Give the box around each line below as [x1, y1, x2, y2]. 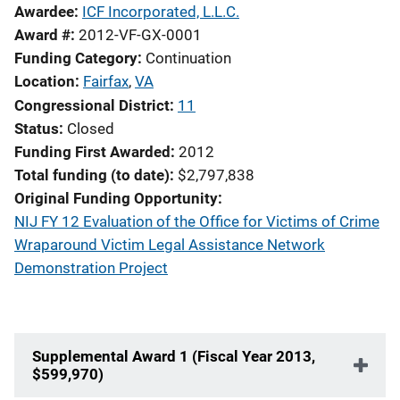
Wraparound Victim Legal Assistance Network [14, 236, 325, 254]
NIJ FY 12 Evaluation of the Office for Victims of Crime [14, 212, 379, 230]
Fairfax [83, 72, 129, 90]
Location [14, 72, 75, 90]
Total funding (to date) [14, 166, 170, 184]
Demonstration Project [14, 259, 168, 277]
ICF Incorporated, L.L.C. [82, 3, 239, 21]
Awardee [14, 3, 74, 21]
